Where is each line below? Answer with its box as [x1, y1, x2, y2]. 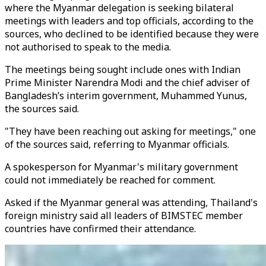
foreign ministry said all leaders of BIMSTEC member [5, 209, 243, 222]
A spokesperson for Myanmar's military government [5, 160, 238, 173]
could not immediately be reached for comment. [5, 173, 216, 186]
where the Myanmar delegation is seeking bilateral [5, 1, 234, 14]
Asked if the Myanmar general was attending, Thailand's [5, 196, 258, 209]
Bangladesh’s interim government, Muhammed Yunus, [5, 89, 247, 102]
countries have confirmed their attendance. [5, 222, 196, 235]
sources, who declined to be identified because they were [5, 27, 259, 40]
